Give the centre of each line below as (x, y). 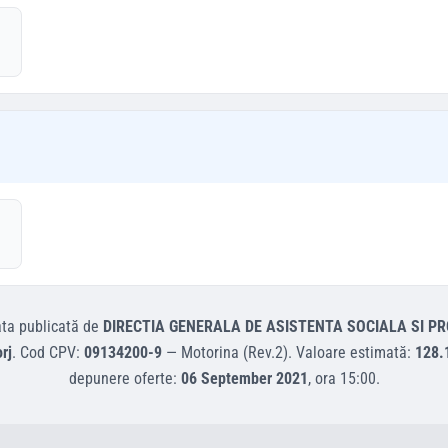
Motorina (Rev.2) (234, 352)
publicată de (59, 326)
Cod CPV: (52, 352)
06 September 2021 (244, 378)
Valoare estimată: (355, 352)
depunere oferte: (124, 378)
